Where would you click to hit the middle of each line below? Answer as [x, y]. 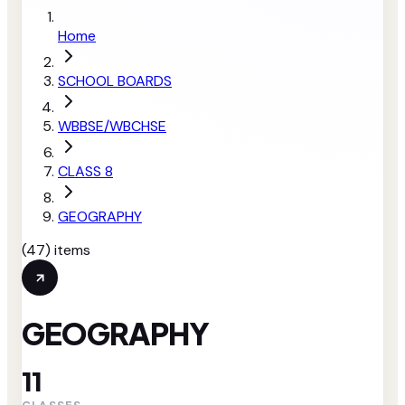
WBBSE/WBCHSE [112, 126]
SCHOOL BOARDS [115, 81]
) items [68, 250]
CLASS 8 [85, 171]
